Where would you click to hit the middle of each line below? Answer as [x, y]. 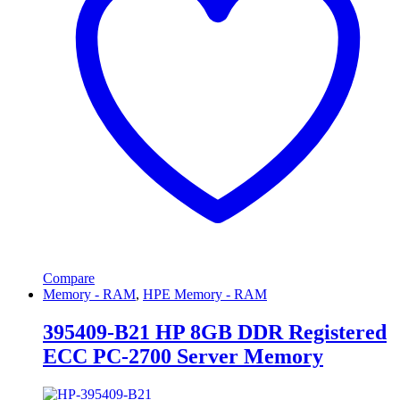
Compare [69, 279]
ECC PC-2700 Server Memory [183, 357]
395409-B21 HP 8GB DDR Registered [215, 333]
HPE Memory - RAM [205, 295]
